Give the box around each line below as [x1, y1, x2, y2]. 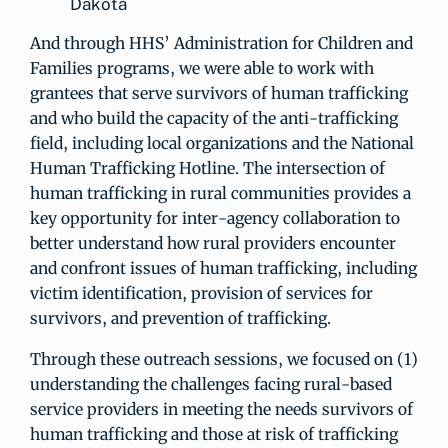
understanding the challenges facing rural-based [30, 374, 392, 394]
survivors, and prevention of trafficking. [30, 308, 331, 328]
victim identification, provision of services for [30, 283, 373, 303]
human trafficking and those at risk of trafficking [30, 424, 398, 444]
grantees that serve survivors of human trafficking [30, 83, 408, 103]
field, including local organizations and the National [30, 133, 414, 153]
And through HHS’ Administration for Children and [30, 33, 413, 53]
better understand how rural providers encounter [30, 233, 396, 253]
